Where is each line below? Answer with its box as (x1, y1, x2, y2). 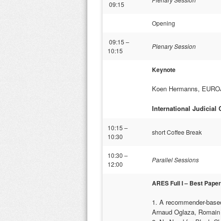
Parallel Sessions (152, 155, 199, 164)
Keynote (152, 65, 177, 74)
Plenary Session (152, 42, 196, 50)
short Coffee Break (152, 128, 202, 136)
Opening (152, 19, 175, 27)
